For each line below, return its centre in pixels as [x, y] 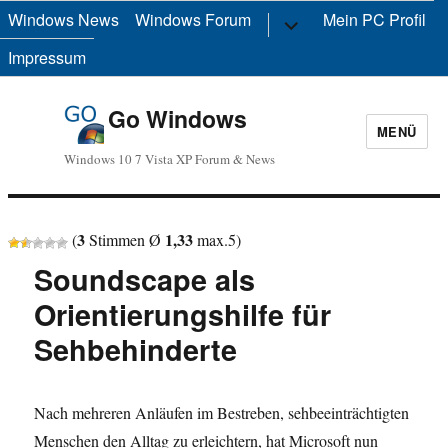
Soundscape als [145, 280]
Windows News [63, 19]
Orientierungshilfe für [183, 315]
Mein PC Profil [374, 19]
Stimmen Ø [125, 240]
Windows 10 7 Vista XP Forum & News [169, 159]
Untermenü [312, 19]
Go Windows [177, 118]
